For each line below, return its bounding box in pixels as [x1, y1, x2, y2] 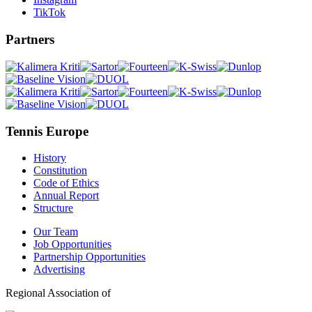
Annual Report [33, 189, 99, 202]
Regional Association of [6, 287, 111, 299]
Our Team [33, 226, 78, 238]
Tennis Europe [6, 123, 88, 139]
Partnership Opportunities [33, 251, 146, 263]
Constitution [33, 164, 87, 177]
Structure [33, 202, 73, 214]
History [33, 152, 66, 164]
